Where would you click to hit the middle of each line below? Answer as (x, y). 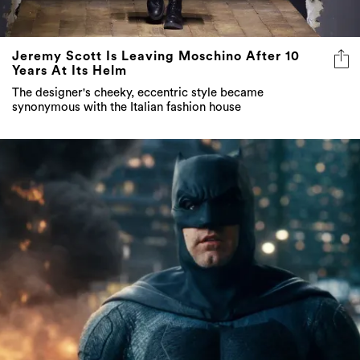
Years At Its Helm (70, 71)
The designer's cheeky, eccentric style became (138, 93)
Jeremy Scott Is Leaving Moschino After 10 (156, 57)
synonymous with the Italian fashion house (127, 108)
